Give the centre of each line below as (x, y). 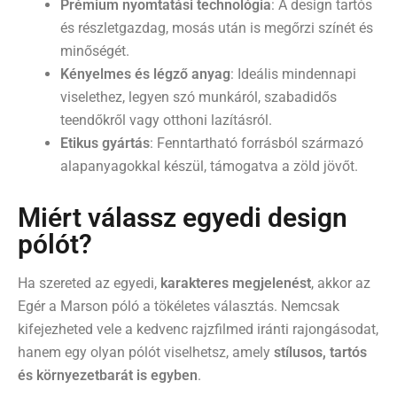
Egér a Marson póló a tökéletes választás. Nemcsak (179, 306)
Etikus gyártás (105, 143)
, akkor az (341, 283)
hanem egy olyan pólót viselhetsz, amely (146, 352)
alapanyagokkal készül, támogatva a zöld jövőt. (209, 166)
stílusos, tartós (320, 352)
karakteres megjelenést (236, 283)
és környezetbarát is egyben (108, 375)
